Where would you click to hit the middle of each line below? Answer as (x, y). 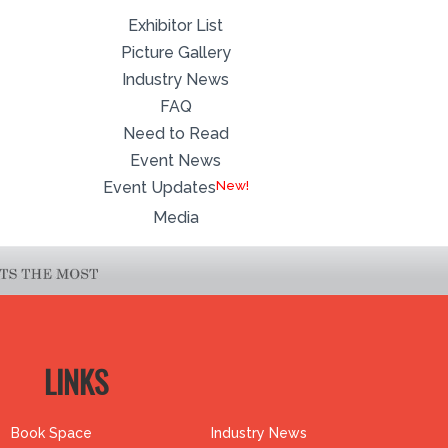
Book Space (51, 432)
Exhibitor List (176, 25)
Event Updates (159, 187)
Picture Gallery (175, 52)
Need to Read (175, 133)
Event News (176, 160)
